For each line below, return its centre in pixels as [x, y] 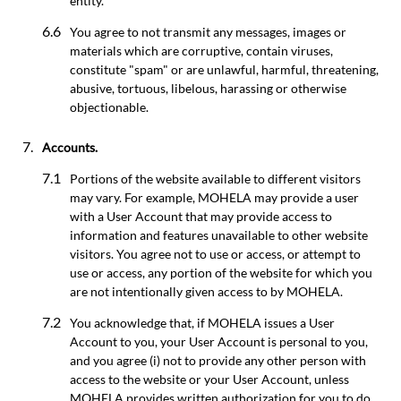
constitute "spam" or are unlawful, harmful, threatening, [224, 69]
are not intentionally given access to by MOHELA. [206, 291]
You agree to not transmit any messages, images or [208, 31]
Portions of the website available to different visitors [215, 178]
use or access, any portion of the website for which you [221, 272]
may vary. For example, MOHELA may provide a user [214, 197]
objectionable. [109, 107]
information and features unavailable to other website [219, 235]
